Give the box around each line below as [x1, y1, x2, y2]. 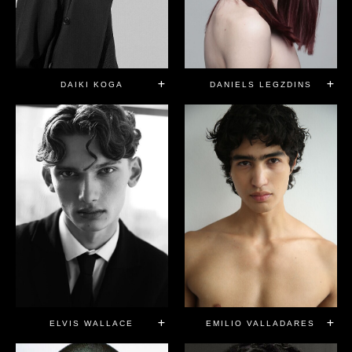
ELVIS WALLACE [49, 319, 134, 328]
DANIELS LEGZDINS [209, 79, 312, 89]
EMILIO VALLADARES [206, 319, 315, 328]
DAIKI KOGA [60, 79, 123, 89]
